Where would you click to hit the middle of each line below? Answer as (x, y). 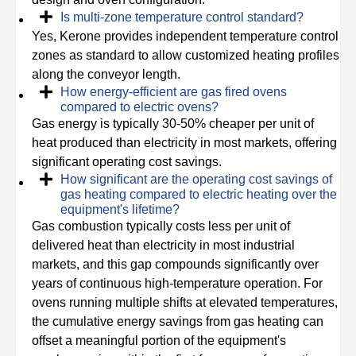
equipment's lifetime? (120, 210)
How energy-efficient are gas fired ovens (174, 92)
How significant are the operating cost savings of (196, 180)
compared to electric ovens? (139, 107)
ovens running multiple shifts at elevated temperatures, (185, 303)
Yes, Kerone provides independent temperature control (185, 37)
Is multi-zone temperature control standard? (182, 17)
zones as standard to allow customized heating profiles (186, 56)
